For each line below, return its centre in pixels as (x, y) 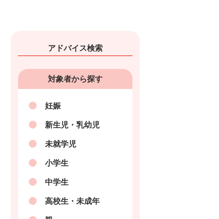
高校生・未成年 (73, 201)
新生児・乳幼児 (73, 125)
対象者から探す (76, 79)
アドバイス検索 (76, 48)
